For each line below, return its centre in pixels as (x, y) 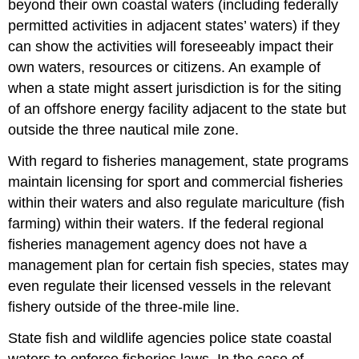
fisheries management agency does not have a (158, 245)
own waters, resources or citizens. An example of (165, 68)
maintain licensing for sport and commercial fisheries (176, 182)
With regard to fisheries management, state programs (179, 161)
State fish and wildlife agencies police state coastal (170, 339)
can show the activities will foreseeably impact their (171, 47)
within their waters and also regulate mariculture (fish (177, 203)
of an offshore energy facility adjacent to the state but (177, 109)
